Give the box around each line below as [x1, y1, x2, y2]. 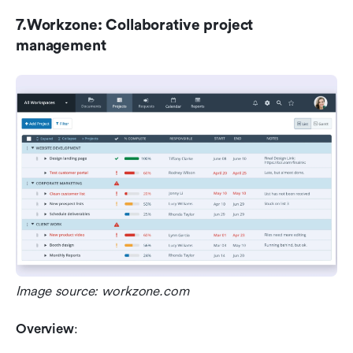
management [16, 36, 106, 54]
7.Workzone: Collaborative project [16, 16, 254, 34]
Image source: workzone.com [16, 283, 189, 299]
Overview [16, 321, 74, 336]
